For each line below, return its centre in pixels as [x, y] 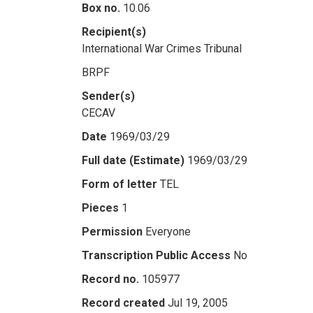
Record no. [110, 279]
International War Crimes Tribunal [162, 49]
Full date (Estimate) [133, 160]
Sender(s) [108, 96]
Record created [123, 303]
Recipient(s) [114, 32]
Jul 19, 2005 [198, 303]
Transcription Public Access [156, 255]
